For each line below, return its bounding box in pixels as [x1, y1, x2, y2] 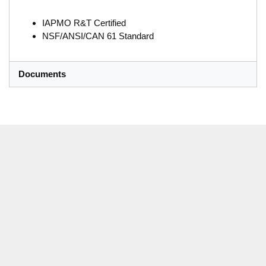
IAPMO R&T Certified [42, 17, 126, 28]
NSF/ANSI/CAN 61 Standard [42, 30, 154, 41]
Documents [18, 69, 66, 80]
